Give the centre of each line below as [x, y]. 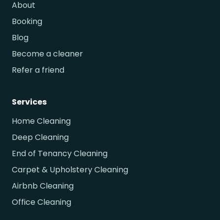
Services [29, 102]
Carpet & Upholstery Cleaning [70, 170]
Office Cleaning [41, 202]
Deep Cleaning [40, 137]
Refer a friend [38, 70]
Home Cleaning [41, 121]
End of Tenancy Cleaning [60, 154]
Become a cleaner [47, 54]
